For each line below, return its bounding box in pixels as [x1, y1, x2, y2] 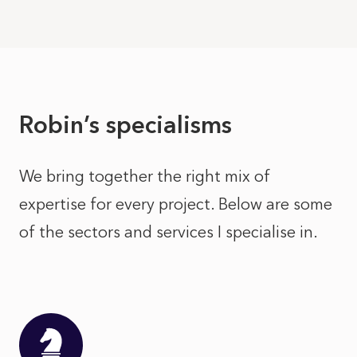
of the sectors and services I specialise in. [19, 222, 318, 241]
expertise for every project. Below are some [19, 194, 332, 214]
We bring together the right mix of [19, 167, 270, 186]
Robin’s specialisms [19, 110, 232, 139]
